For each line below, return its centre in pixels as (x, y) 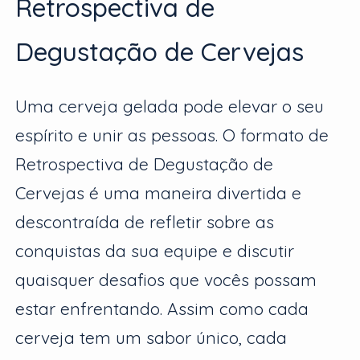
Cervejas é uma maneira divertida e (159, 193)
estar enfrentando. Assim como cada (162, 309)
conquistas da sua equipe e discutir (155, 251)
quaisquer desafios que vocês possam (166, 280)
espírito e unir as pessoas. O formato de (172, 135)
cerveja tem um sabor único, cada (151, 338)
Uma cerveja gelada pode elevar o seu (170, 106)
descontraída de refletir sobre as (145, 222)
